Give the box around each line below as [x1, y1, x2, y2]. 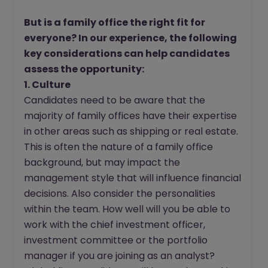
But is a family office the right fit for [24, 15, 205, 29]
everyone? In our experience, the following [24, 31, 237, 45]
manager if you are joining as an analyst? [24, 248, 215, 263]
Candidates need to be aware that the [24, 93, 205, 107]
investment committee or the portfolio [24, 233, 208, 247]
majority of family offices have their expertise [24, 108, 237, 123]
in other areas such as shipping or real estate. [24, 124, 238, 138]
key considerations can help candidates [24, 46, 230, 60]
